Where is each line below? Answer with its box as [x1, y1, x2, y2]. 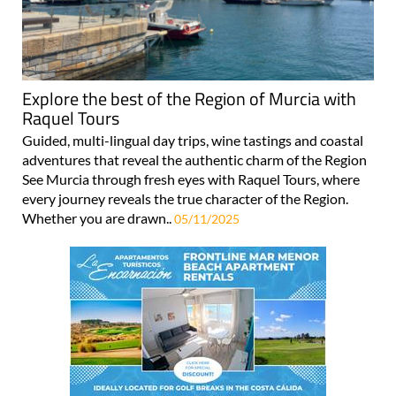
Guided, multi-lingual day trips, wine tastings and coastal [22, 132, 363, 149]
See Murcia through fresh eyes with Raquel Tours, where [22, 171, 360, 188]
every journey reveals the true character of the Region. [22, 190, 348, 208]
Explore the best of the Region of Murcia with [22, 85, 356, 113]
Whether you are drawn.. [22, 209, 174, 227]
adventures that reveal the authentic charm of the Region [22, 151, 367, 169]
